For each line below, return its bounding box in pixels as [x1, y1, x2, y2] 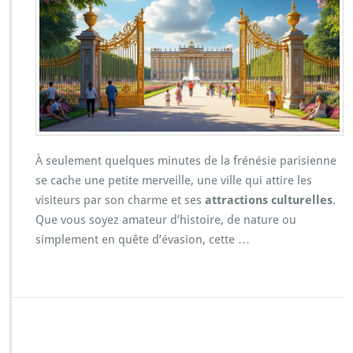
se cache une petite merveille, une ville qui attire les [35, 173, 312, 188]
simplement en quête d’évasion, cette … [35, 232, 250, 247]
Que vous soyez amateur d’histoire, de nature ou [35, 212, 296, 227]
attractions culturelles [205, 192, 333, 207]
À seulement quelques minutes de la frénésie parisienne [35, 153, 336, 168]
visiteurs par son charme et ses [35, 192, 205, 207]
